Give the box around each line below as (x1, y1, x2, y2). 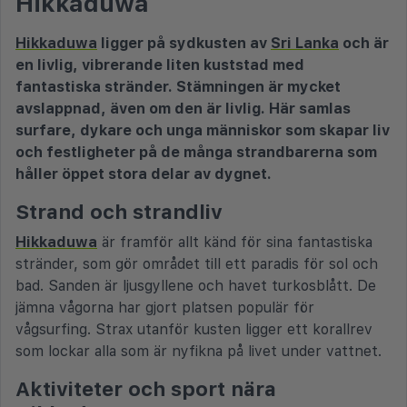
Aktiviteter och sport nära (15, 376, 276, 401)
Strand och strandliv (15, 199, 223, 223)
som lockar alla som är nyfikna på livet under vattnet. (15, 342, 382, 360)
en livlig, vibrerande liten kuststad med (15, 55, 304, 74)
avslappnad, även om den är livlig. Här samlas (15, 99, 351, 117)
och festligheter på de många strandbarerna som (15, 143, 377, 161)
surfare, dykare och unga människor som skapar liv (15, 121, 390, 139)
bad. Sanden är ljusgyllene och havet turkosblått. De (15, 276, 376, 294)
